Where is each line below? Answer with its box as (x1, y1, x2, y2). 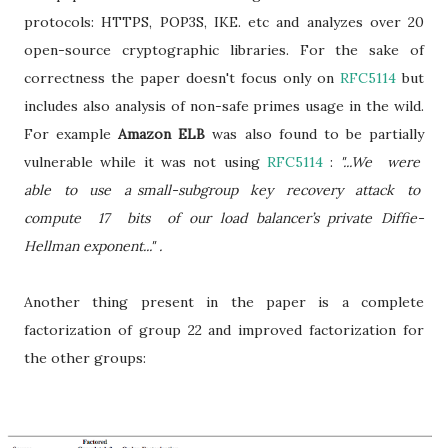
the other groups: (24, 349, 146, 367)
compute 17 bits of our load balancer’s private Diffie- (24, 209, 424, 227)
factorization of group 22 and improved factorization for (24, 321, 424, 339)
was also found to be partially (205, 125, 425, 143)
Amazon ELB (118, 125, 206, 143)
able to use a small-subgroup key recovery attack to (24, 181, 424, 199)
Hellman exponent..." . (24, 237, 162, 255)
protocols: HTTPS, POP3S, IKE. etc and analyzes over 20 (24, 13, 424, 31)
